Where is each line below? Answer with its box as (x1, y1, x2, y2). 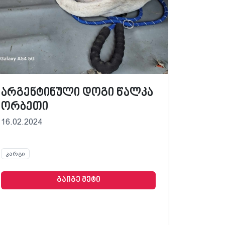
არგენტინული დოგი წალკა (1, 85, 153, 100)
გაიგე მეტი (56, 175, 100, 185)
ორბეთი (1, 99, 48, 114)
